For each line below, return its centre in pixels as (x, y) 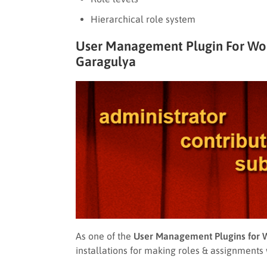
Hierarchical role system (143, 19)
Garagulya (106, 61)
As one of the (105, 236)
